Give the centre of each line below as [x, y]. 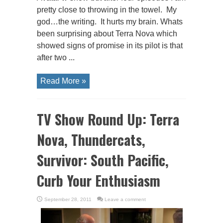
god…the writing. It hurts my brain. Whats [110, 22]
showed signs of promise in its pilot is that [110, 46]
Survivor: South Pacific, [103, 160]
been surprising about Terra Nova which [107, 34]
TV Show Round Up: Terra [108, 119]
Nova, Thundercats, [91, 140]
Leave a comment [125, 200]
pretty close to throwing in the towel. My [107, 10]
